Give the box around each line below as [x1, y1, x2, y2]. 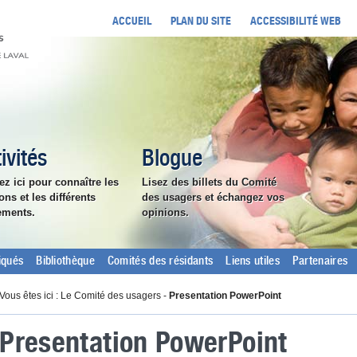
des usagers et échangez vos [142, 191, 284, 203]
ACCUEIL [112, 14, 151, 27]
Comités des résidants [107, 255, 214, 268]
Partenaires [292, 255, 348, 268]
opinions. [142, 206, 189, 218]
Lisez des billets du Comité [142, 176, 277, 188]
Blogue [142, 147, 202, 171]
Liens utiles [226, 255, 280, 268]
